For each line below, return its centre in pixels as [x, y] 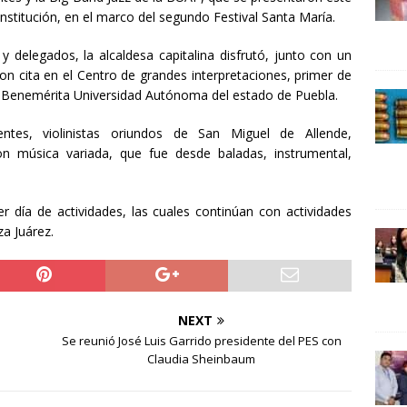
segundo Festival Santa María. [247, 17]
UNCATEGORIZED [115, 38]
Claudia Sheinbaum [202, 359]
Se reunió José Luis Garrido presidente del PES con [201, 341]
